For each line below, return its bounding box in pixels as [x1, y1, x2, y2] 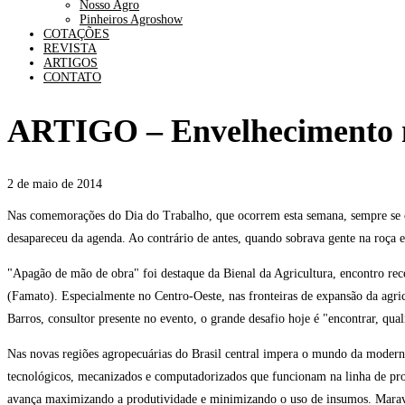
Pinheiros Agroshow [80, 13, 183, 26]
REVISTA [43, 42, 97, 55]
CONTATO [43, 71, 101, 84]
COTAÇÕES [43, 27, 109, 41]
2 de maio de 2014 [7, 176, 102, 191]
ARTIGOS [43, 56, 98, 70]
